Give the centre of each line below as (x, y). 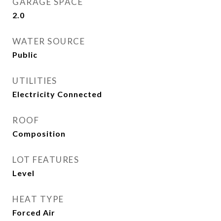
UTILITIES (35, 81)
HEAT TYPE (38, 199)
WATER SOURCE (49, 41)
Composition (39, 133)
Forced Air (34, 212)
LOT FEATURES (46, 160)
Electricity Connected (57, 94)
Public (25, 55)
